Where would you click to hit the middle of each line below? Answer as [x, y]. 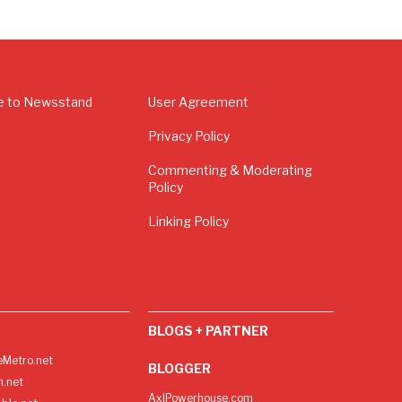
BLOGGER [180, 368]
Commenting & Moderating [231, 170]
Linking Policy [189, 222]
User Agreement [199, 102]
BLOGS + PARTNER [209, 330]
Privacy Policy [189, 136]
